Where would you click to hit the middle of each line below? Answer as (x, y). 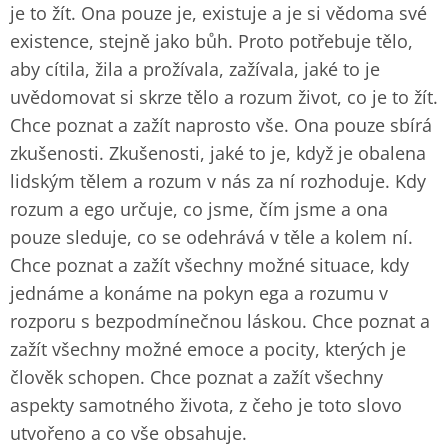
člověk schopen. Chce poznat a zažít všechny (196, 377)
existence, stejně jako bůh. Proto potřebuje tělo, (211, 41)
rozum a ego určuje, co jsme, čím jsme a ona (199, 209)
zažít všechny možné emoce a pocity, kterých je (208, 349)
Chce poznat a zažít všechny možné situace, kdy (209, 265)
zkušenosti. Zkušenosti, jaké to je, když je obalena (218, 153)
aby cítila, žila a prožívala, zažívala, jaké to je (195, 69)
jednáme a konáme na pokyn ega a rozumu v (199, 293)
